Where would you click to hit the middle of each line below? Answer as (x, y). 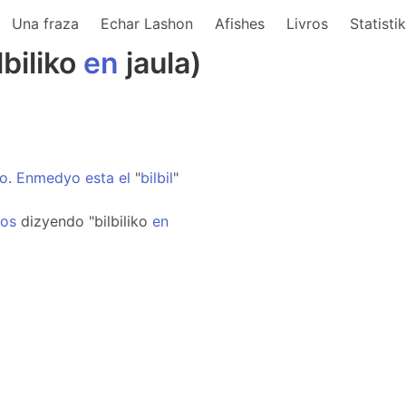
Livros (307, 24)
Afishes (240, 24)
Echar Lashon (147, 24)
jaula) (160, 63)
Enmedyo (48, 178)
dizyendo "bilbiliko (84, 221)
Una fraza (45, 24)
